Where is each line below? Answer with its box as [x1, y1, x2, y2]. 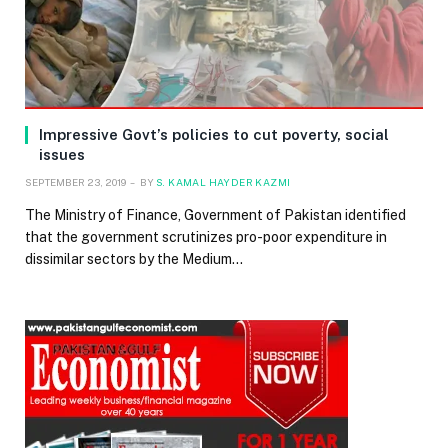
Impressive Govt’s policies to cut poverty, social [39, 125, 389, 143]
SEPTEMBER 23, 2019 [25, 175, 126, 188]
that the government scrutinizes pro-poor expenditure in [25, 228, 387, 245]
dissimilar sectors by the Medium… [25, 250, 243, 267]
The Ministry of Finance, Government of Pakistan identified [25, 206, 406, 223]
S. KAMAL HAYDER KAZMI [156, 175, 291, 188]
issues [39, 145, 85, 163]
